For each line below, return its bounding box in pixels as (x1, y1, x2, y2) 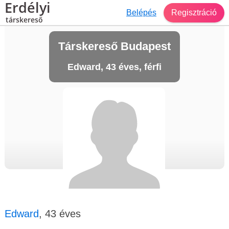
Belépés (126, 8, 156, 17)
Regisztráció (171, 8, 217, 17)
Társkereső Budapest (58, 40, 171, 53)
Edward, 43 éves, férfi (67, 62, 162, 72)
